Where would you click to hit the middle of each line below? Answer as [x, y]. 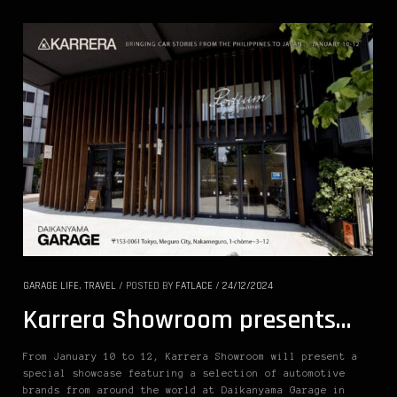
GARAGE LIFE [51, 286]
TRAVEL [100, 286]
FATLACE [194, 286]
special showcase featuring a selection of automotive [184, 374]
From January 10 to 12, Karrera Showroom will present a [191, 357]
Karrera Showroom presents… [187, 320]
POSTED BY [151, 286]
